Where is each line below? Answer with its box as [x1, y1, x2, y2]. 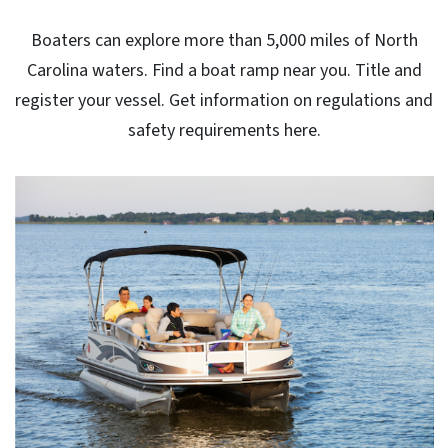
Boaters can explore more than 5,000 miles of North [30, 27, 418, 53]
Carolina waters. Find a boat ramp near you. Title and [26, 57, 422, 83]
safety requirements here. [127, 117, 321, 143]
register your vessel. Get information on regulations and [15, 87, 433, 113]
